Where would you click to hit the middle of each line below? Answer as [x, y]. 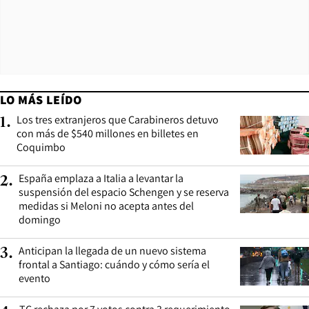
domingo [40, 220]
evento [34, 279]
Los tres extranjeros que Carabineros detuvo [118, 120]
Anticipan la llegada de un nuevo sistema [112, 251]
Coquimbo [41, 148]
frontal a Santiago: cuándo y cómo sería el [114, 265]
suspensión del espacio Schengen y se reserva [124, 192]
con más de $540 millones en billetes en [108, 134]
